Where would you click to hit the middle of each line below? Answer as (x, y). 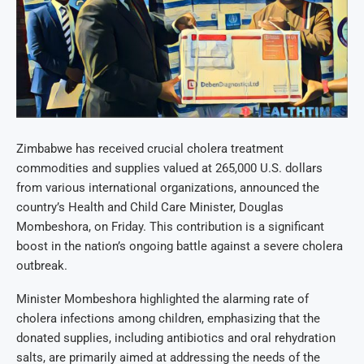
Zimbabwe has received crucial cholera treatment (150, 148)
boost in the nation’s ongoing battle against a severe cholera (180, 246)
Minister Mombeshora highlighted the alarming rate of (162, 299)
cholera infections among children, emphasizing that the (168, 318)
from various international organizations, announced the (168, 187)
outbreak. (42, 265)
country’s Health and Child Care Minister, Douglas (150, 207)
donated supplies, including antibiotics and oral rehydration (176, 338)
